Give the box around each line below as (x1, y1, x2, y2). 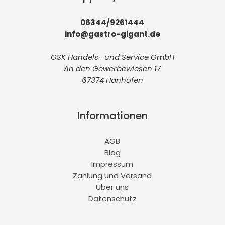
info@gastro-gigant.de (64, 28, 160, 39)
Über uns (96, 182, 129, 193)
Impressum (91, 159, 134, 170)
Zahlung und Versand (73, 170, 152, 181)
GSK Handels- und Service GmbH (50, 51, 174, 62)
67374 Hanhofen (81, 74, 143, 85)
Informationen (77, 108, 148, 123)
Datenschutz (88, 193, 137, 204)
